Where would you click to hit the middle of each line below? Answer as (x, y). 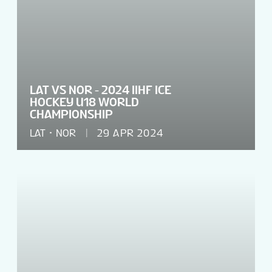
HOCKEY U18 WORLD (84, 102)
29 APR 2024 (130, 133)
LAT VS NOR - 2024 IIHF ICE (100, 90)
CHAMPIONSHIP (71, 114)
